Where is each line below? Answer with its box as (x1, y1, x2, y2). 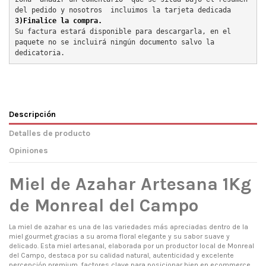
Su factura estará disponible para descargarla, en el (15, 27, 231, 36)
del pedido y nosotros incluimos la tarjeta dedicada (15, 5, 231, 14)
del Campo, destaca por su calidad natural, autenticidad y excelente (9, 251, 234, 259)
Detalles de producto (9, 128, 90, 138)
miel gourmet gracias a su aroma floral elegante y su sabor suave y (9, 232, 230, 240)
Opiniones (9, 145, 48, 155)
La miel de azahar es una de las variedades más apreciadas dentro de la (9, 222, 248, 231)
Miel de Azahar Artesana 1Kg (9, 173, 251, 195)
